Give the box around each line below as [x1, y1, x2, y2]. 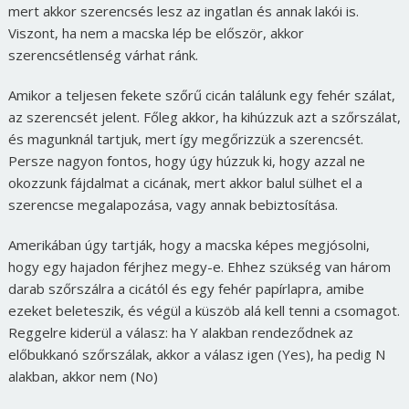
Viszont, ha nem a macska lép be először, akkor [7, 23, 304, 42]
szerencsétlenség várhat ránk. [7, 45, 198, 64]
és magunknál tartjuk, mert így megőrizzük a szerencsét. [7, 129, 363, 148]
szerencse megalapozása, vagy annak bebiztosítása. [7, 194, 338, 214]
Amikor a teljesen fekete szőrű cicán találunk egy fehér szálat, [7, 85, 395, 104]
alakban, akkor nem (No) [7, 366, 158, 385]
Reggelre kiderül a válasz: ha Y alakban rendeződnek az [7, 322, 353, 341]
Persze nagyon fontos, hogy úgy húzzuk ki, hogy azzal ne [7, 151, 365, 170]
